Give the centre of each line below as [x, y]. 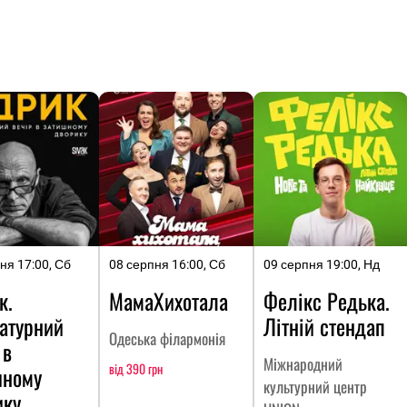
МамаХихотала [169, 301]
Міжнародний [303, 364]
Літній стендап [324, 327]
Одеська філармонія [167, 339]
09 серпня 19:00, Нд [322, 265]
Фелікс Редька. [327, 301]
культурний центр [315, 387]
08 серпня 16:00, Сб [167, 265]
